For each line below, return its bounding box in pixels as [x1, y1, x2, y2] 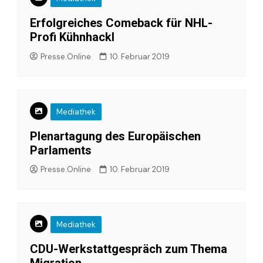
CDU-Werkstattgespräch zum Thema [30, 242, 227, 256]
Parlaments [30, 143, 92, 157]
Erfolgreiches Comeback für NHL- [30, 16, 213, 30]
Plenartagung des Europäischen [30, 129, 201, 143]
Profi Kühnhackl [30, 30, 114, 44]
